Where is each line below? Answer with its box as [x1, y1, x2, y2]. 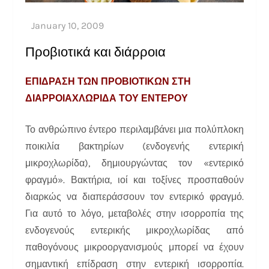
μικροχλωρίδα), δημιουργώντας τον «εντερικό [25, 157, 244, 169]
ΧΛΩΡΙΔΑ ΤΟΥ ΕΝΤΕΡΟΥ [72, 92, 189, 104]
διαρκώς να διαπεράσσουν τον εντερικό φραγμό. [25, 190, 244, 202]
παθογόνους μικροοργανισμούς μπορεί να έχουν [25, 241, 244, 253]
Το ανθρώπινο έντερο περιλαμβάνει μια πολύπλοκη [25, 123, 244, 135]
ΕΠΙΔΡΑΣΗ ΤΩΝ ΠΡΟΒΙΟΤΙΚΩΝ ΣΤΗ [25, 75, 192, 87]
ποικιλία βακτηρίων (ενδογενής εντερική [25, 140, 244, 152]
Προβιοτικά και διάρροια [25, 44, 166, 60]
